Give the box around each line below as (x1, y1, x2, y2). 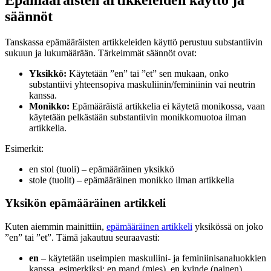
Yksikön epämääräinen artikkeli (5, 197, 166, 210)
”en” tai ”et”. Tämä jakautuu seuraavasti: (5, 232, 160, 243)
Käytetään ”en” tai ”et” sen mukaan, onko (67, 68, 229, 79)
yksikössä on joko (192, 221, 263, 232)
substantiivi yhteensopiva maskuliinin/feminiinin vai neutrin (29, 79, 255, 90)
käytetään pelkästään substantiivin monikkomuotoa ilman (29, 111, 246, 122)
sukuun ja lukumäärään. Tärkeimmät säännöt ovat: (5, 47, 197, 58)
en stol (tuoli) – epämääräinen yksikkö (29, 163, 174, 174)
